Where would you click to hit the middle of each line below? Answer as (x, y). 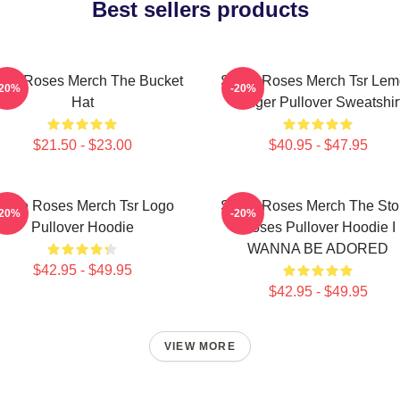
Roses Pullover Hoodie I (318, 227)
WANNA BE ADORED (318, 249)
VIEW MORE (200, 346)
